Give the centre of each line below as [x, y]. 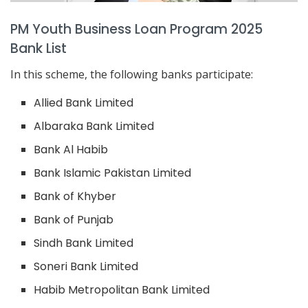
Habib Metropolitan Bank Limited [122, 289]
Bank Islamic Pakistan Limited [113, 173]
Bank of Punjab [74, 219]
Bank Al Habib [71, 149]
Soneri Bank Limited [86, 266]
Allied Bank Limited [84, 102]
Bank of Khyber [75, 196]
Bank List [38, 48]
